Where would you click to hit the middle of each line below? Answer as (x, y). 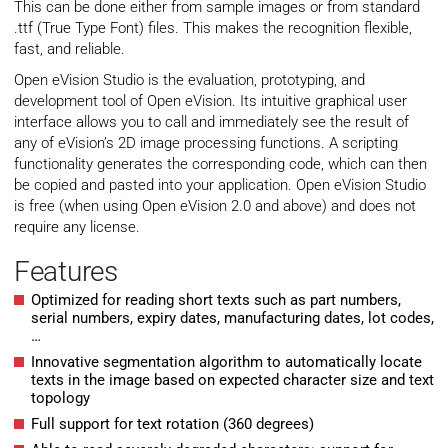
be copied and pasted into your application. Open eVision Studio (220, 185)
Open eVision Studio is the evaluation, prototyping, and (189, 80)
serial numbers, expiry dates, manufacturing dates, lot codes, (232, 318)
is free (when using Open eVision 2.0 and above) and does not (215, 206)
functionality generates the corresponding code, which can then (220, 164)
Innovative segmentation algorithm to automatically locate (226, 362)
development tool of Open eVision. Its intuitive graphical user (210, 101)
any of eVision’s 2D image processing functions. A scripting (206, 143)
